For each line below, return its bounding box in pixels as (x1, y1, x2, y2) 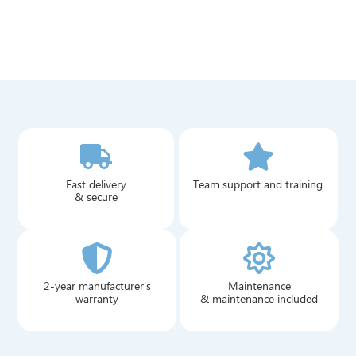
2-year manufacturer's (43, 277, 151, 296)
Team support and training (193, 176, 323, 194)
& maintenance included (200, 290, 318, 308)
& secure (74, 188, 118, 207)
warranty (75, 290, 118, 308)
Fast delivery (65, 176, 126, 194)
